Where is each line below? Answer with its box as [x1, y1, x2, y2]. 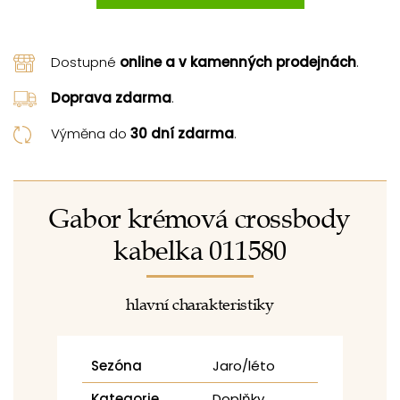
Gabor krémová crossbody [49, 203, 351, 235]
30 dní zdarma [130, 124, 234, 143]
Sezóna [91, 356, 142, 375]
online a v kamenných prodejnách [120, 53, 356, 71]
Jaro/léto [212, 356, 275, 375]
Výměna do [51, 124, 130, 143]
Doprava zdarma [51, 88, 171, 107]
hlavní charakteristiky [126, 295, 274, 314]
